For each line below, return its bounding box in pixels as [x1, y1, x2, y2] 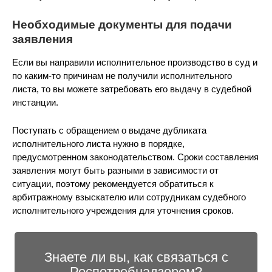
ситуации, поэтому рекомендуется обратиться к [12, 178, 214, 189]
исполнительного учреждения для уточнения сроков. [12, 205, 234, 216]
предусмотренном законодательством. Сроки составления [12, 152, 259, 162]
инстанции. [12, 97, 58, 107]
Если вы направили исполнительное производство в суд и [12, 57, 257, 67]
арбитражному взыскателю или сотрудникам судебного [12, 192, 246, 202]
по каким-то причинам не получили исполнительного [12, 70, 232, 81]
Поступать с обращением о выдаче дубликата [12, 125, 206, 135]
